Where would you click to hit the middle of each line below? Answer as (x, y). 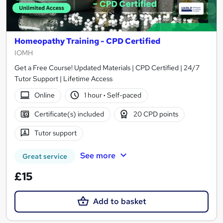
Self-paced (124, 95)
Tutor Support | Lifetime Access (63, 78)
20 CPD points (156, 114)
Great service (45, 156)
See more (98, 155)
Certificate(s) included (69, 114)
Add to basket (119, 201)
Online (44, 95)
